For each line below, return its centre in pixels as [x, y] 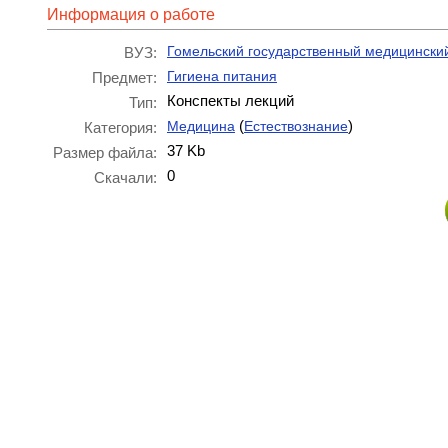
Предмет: [124, 77]
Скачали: [125, 177]
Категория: [120, 127]
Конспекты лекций [230, 100]
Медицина [201, 126]
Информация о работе [131, 14]
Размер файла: [105, 152]
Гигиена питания [222, 76]
